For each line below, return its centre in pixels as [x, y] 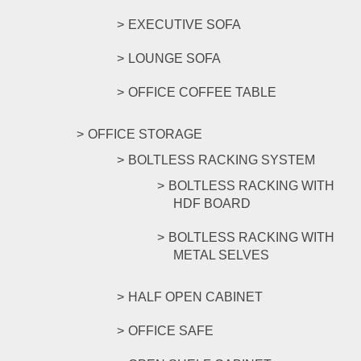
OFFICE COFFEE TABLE [202, 92]
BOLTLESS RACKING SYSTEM [222, 160]
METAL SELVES [221, 255]
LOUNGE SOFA [174, 58]
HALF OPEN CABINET [195, 297]
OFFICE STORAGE [145, 134]
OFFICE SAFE [171, 331]
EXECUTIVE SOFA [185, 25]
